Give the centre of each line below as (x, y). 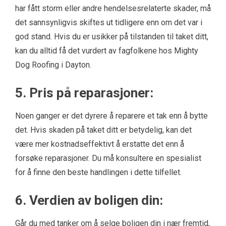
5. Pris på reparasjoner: (84, 93)
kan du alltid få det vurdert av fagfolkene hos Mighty (107, 51)
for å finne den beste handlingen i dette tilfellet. (98, 172)
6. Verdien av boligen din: (89, 200)
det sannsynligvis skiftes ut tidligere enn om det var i (109, 22)
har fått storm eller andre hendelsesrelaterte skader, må (113, 8)
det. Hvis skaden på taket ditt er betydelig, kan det (103, 130)
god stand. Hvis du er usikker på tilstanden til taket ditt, (112, 37)
